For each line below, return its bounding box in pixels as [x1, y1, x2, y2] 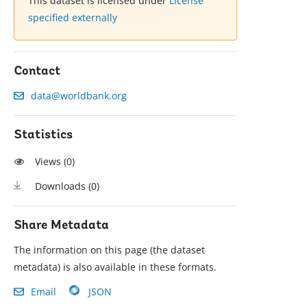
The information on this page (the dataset [14, 243, 206, 257]
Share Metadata [14, 219, 110, 233]
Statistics [14, 129, 73, 143]
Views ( [35, 155, 67, 169]
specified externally [28, 11, 118, 25]
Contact [14, 65, 62, 79]
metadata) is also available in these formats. [14, 260, 217, 274]
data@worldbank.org [31, 89, 127, 103]
